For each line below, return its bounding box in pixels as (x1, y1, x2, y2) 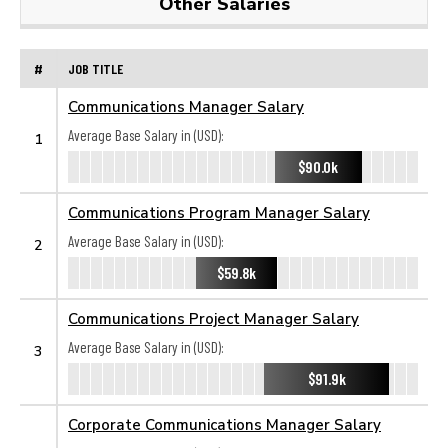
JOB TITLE (68, 59, 123, 77)
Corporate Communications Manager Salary (68, 415, 381, 433)
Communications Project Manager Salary (68, 309, 359, 327)
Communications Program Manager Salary (68, 203, 370, 221)
